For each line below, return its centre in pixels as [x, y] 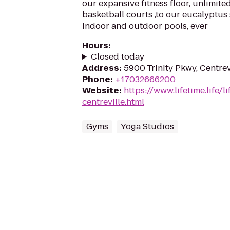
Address [101, 68]
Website [101, 91]
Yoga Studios [147, 127]
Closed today [117, 57]
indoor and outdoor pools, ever [145, 26]
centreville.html [113, 102]
